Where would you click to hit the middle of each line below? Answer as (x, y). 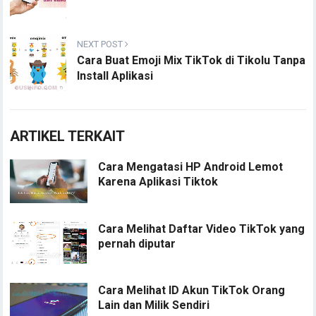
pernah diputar (137, 243)
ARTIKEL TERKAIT (68, 136)
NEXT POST (101, 44)
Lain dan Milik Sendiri (154, 305)
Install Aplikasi (115, 76)
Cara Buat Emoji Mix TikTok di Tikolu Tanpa (192, 60)
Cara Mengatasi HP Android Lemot (191, 167)
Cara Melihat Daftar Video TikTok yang (202, 229)
